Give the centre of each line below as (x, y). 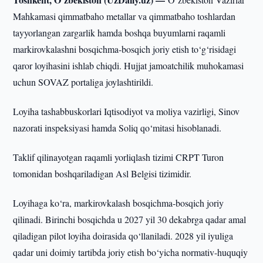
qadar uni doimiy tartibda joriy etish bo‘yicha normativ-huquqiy (131, 252)
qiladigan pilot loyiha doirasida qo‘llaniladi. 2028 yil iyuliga (123, 236)
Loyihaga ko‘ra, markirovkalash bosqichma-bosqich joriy (119, 203)
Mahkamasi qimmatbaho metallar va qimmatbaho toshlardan (124, 16)
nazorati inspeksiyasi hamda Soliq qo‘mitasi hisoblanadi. (117, 128)
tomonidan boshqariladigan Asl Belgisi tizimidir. (102, 173)
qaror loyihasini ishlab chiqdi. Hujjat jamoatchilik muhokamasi (129, 65)
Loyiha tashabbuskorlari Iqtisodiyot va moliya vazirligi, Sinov (127, 111)
